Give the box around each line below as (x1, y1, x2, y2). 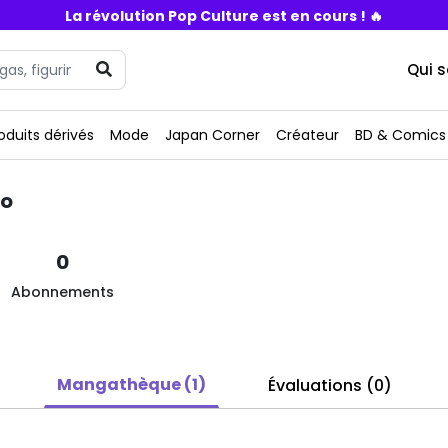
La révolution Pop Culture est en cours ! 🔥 (64, 6, 383, 26)
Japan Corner (165, 125, 260, 145)
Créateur (276, 125, 339, 145)
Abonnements (11, 282, 114, 302)
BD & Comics (355, 125, 446, 145)
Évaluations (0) (267, 374, 392, 397)
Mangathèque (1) (56, 373, 206, 396)
